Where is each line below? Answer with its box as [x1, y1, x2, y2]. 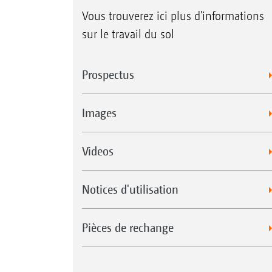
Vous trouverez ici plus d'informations [81, 9, 264, 24]
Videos [81, 144, 114, 158]
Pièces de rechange [81, 220, 174, 235]
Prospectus [81, 67, 134, 82]
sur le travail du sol [81, 27, 174, 42]
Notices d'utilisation [81, 182, 178, 197]
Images [81, 106, 117, 120]
